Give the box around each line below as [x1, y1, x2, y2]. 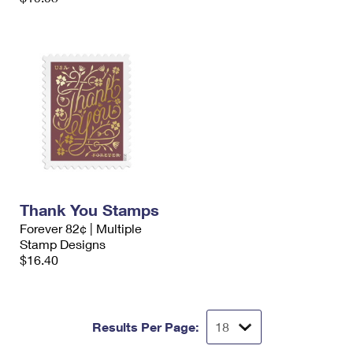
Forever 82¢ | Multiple [20, 221, 142, 236]
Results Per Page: [91, 319, 199, 334]
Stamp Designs [20, 236, 106, 251]
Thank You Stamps [20, 200, 159, 219]
